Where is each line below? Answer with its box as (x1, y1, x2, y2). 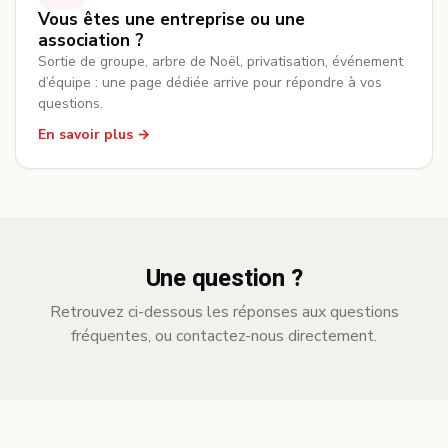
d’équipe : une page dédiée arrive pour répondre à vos (38, 73, 382, 92)
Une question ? (145, 261, 303, 296)
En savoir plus (38, 125, 133, 144)
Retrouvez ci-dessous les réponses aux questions (49, 301, 399, 323)
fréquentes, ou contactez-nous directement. (71, 325, 377, 347)
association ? (38, 29, 144, 52)
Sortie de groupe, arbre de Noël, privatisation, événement (38, 52, 403, 71)
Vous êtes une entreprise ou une (38, 8, 305, 31)
